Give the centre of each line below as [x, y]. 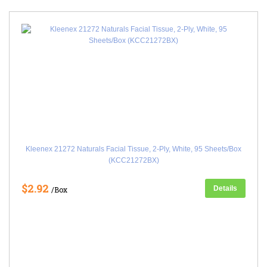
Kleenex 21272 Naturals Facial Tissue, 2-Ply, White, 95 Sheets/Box [133, 149]
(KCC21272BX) [133, 160]
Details [225, 188]
